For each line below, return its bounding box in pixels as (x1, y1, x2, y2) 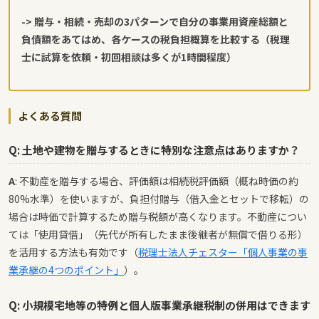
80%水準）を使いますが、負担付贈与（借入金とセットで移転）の (9, 192, 309, 206)
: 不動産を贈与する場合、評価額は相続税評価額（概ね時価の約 (15, 174, 298, 189)
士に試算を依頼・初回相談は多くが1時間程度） (21, 50, 236, 65)
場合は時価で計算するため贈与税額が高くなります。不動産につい (9, 209, 307, 224)
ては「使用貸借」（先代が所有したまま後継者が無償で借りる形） (9, 227, 308, 242)
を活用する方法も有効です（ (9, 245, 138, 260)
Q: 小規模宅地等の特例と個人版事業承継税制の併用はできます (9, 298, 310, 313)
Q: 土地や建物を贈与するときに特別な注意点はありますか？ (9, 142, 300, 158)
